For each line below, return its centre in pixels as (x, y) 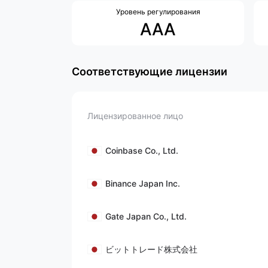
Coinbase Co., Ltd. (142, 150)
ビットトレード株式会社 (151, 249)
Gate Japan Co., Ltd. (146, 216)
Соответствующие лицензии (150, 71)
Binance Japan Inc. (143, 183)
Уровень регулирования (158, 12)
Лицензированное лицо (135, 116)
